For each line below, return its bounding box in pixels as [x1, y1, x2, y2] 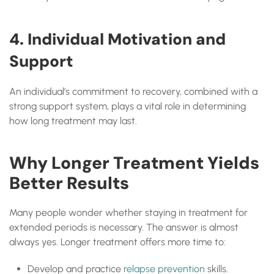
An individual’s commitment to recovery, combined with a [9, 86, 257, 97]
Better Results [9, 172, 129, 194]
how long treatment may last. [9, 115, 137, 127]
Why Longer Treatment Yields [9, 152, 259, 174]
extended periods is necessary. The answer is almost [9, 221, 239, 233]
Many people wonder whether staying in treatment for [9, 207, 248, 218]
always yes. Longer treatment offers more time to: [9, 236, 226, 248]
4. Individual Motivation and [9, 29, 226, 50]
